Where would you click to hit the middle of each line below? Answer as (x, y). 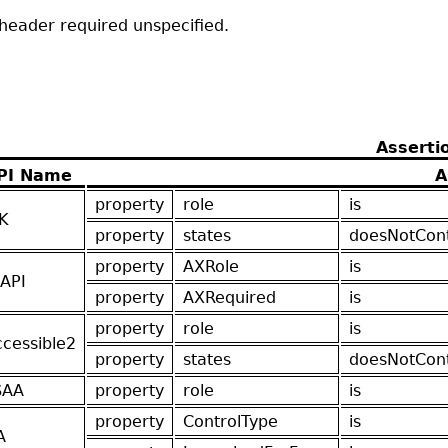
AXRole (211, 266)
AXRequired (229, 297)
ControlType (230, 421)
